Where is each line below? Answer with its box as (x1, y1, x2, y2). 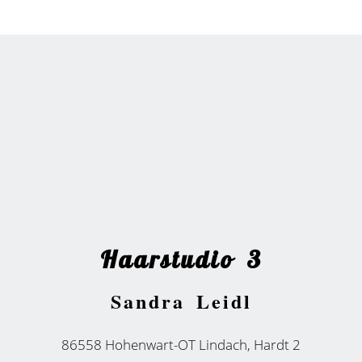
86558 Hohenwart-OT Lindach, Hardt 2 (61, 335, 301, 354)
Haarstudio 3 (99, 244, 263, 277)
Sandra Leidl (110, 287, 252, 315)
